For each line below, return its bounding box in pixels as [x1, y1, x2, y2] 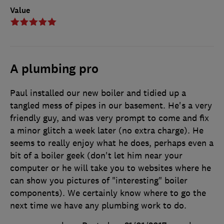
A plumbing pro [10, 61, 98, 77]
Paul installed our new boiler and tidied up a [10, 87, 186, 99]
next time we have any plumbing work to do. [10, 200, 186, 211]
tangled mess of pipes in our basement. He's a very [10, 100, 212, 111]
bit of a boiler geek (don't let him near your [10, 150, 182, 161]
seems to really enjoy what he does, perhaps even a [10, 137, 213, 149]
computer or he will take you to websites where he [10, 162, 211, 174]
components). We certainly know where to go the [10, 187, 206, 199]
